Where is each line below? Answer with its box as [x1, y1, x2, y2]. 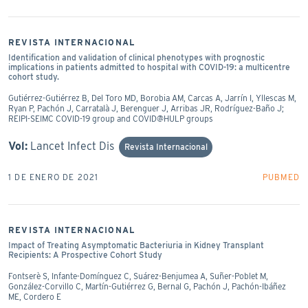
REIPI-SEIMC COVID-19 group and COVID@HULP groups [8, 113, 213, 124]
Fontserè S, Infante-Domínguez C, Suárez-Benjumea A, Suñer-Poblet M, [8, 270, 268, 281]
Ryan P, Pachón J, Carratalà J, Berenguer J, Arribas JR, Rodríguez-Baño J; [8, 102, 284, 113]
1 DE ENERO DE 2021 [8, 171, 99, 182]
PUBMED [262, 171, 300, 182]
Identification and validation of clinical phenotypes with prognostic [8, 52, 265, 63]
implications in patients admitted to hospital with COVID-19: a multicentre [8, 61, 290, 72]
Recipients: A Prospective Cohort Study [8, 249, 162, 260]
